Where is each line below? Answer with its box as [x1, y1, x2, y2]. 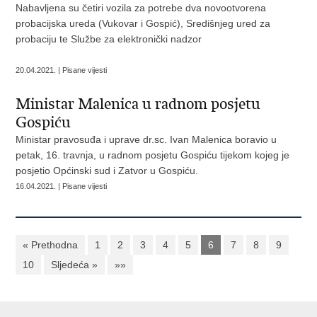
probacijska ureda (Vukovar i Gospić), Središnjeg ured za [16, 18, 271, 29]
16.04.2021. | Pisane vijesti [16, 182, 108, 190]
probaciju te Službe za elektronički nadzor [16, 33, 205, 45]
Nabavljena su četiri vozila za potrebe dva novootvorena [16, 2, 267, 13]
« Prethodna [23, 239, 79, 250]
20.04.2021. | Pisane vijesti [16, 66, 108, 74]
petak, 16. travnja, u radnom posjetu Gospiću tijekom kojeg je [16, 149, 290, 161]
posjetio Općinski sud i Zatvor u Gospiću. [16, 165, 199, 176]
